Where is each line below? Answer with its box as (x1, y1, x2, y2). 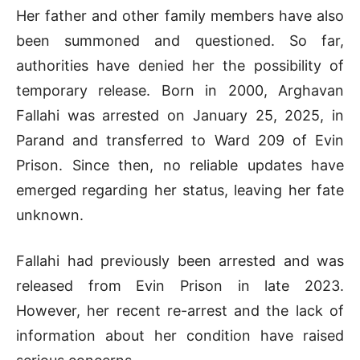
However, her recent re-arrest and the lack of (16, 301, 344, 319)
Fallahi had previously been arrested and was (16, 252, 344, 269)
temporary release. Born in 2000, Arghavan (16, 81, 344, 99)
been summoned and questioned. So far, (16, 31, 344, 49)
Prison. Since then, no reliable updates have (16, 156, 344, 174)
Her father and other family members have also (16, 6, 344, 24)
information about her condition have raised (16, 326, 344, 344)
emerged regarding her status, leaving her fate (16, 181, 344, 198)
